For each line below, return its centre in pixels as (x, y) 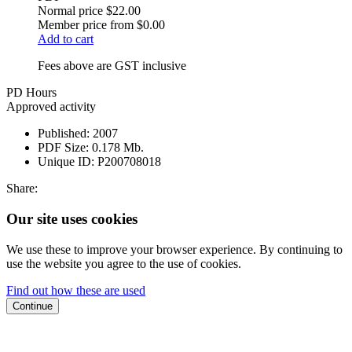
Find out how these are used (76, 290)
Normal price (70, 11)
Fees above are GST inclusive (112, 66)
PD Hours (31, 93)
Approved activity (51, 107)
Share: (22, 189)
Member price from (86, 25)
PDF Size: (63, 148)
